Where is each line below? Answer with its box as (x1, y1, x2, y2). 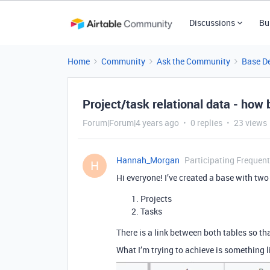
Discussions (189, 17, 235, 28)
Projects (140, 193, 172, 204)
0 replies (190, 117, 222, 128)
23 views (234, 117, 267, 128)
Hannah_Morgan (116, 154, 180, 166)
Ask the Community (157, 55, 230, 67)
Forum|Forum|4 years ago (83, 117, 179, 128)
